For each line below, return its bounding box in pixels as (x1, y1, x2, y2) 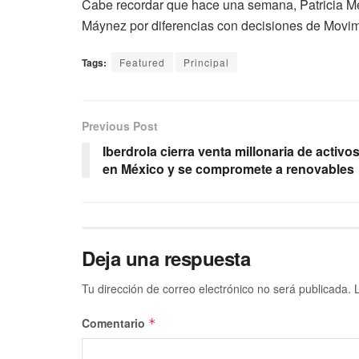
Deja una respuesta (82, 244, 251, 272)
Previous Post (82, 118, 158, 135)
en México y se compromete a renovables (103, 159, 354, 179)
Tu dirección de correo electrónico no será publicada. (82, 280, 351, 297)
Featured (119, 55, 165, 70)
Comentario (82, 315, 148, 332)
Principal (184, 55, 229, 70)
